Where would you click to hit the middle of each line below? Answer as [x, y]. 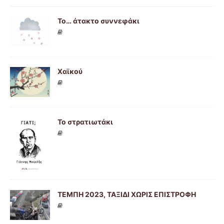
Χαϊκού [70, 71]
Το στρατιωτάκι [85, 122]
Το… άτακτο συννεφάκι [98, 20]
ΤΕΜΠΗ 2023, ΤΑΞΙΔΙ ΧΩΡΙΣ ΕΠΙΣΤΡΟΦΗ [127, 194]
